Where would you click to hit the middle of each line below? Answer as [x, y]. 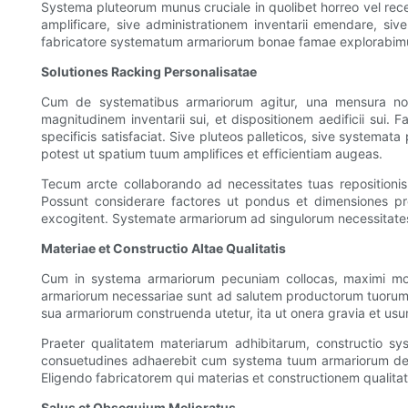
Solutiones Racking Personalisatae [149, 72]
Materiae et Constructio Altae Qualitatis [163, 249]
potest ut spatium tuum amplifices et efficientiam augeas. [212, 154]
